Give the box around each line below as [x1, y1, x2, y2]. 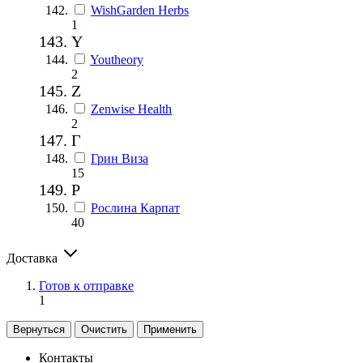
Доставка [6, 250, 61, 265]
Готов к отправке [39, 278, 134, 293]
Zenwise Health [91, 101, 172, 116]
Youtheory [90, 52, 143, 66]
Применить [143, 322, 197, 335]
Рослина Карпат [91, 200, 180, 215]
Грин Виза [91, 151, 148, 165]
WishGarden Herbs [91, 2, 189, 17]
